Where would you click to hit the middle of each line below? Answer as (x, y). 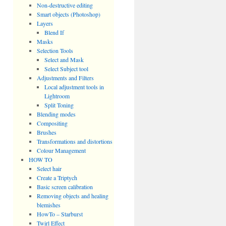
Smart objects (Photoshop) (68, 14)
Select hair (49, 168)
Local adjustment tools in (74, 87)
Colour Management (61, 150)
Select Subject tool (67, 69)
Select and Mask (64, 60)
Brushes (46, 132)
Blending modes (56, 114)
